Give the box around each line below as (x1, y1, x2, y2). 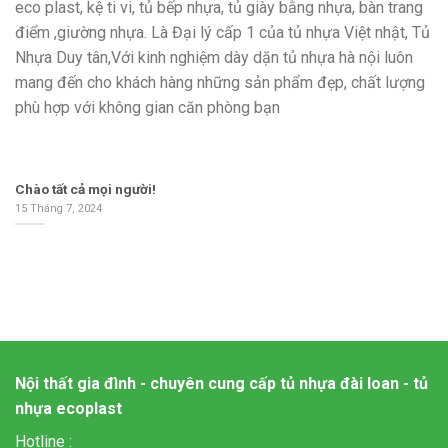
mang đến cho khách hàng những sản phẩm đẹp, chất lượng (15, 72, 425, 92)
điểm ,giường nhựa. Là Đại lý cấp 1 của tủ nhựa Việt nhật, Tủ (15, 22, 430, 42)
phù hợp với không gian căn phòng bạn (15, 97, 280, 117)
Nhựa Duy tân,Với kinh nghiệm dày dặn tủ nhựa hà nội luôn (15, 47, 413, 67)
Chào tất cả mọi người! (15, 181, 156, 198)
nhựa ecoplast (15, 399, 122, 419)
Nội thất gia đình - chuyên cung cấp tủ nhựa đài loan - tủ (15, 374, 428, 394)
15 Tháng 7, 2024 (15, 201, 102, 215)
